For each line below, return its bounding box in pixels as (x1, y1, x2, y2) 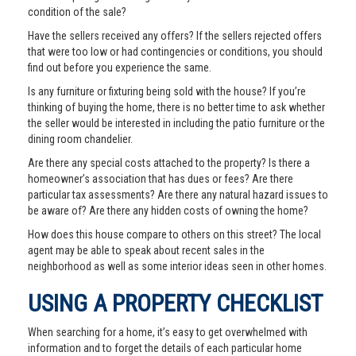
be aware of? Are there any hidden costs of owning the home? (28, 204, 308, 217)
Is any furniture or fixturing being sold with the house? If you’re (28, 85, 306, 98)
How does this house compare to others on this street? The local (28, 228, 321, 241)
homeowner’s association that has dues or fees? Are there (28, 172, 293, 185)
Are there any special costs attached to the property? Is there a (28, 157, 310, 169)
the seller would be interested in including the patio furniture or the (28, 117, 325, 130)
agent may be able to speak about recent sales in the (28, 244, 265, 257)
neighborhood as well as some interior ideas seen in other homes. (28, 260, 327, 273)
